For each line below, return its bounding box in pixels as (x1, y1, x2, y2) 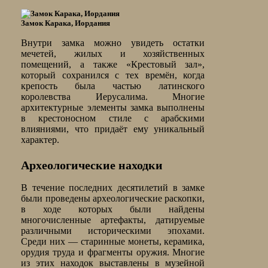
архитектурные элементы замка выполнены (21, 102, 205, 113)
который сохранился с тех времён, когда (21, 70, 205, 81)
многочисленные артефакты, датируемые (21, 215, 205, 226)
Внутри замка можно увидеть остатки (21, 38, 205, 48)
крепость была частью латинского (21, 81, 205, 92)
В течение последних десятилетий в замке (21, 182, 205, 193)
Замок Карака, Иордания (21, 19, 111, 28)
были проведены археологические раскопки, (21, 193, 205, 204)
